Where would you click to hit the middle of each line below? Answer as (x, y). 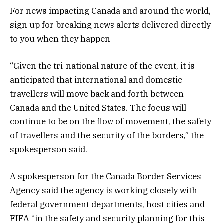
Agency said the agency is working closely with (104, 190)
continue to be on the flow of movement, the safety (111, 121)
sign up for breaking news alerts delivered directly (110, 25)
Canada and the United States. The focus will (98, 107)
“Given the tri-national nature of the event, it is (102, 65)
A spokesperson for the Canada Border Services (106, 176)
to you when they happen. (61, 39)
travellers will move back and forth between (97, 93)
